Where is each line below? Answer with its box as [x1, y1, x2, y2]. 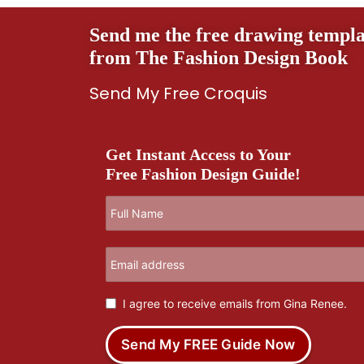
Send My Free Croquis [89, 81, 267, 105]
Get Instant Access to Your [106, 145, 291, 163]
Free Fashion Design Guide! [106, 164, 301, 183]
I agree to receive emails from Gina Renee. [123, 296, 347, 310]
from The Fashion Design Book [89, 47, 348, 69]
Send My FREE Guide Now [121, 336, 296, 353]
